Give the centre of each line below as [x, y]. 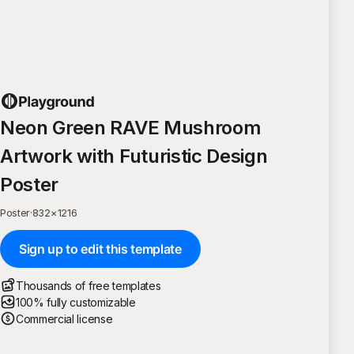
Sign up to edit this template [100, 249]
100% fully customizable [76, 302]
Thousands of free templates [88, 285]
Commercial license [64, 318]
